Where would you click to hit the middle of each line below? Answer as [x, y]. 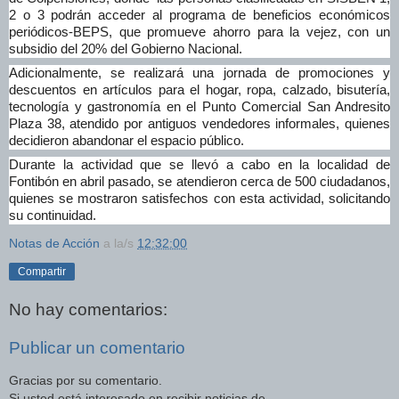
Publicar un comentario [97, 348]
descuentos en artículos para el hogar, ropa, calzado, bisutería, [199, 90]
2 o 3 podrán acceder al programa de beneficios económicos [199, 16]
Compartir [42, 272]
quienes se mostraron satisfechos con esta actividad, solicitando [199, 199]
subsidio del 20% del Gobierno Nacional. [126, 49]
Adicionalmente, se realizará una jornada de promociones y [199, 73]
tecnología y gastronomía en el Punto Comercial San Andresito [199, 107]
